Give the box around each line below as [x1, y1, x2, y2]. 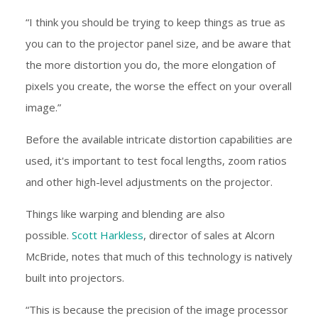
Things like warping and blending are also [26, 207, 225, 221]
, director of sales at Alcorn [143, 228, 275, 243]
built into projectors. [26, 270, 124, 285]
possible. [26, 228, 72, 243]
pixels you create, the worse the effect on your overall [26, 79, 292, 94]
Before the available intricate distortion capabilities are [26, 132, 292, 147]
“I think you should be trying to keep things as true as [26, 15, 285, 30]
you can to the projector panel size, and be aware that [26, 36, 291, 51]
